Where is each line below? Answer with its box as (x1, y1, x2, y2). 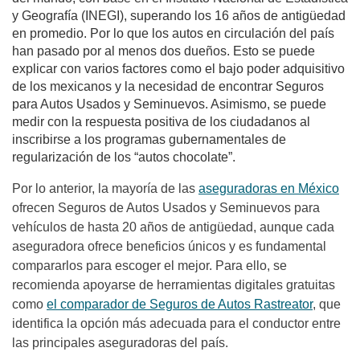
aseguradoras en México (198, 182, 339, 195)
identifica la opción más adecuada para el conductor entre (12, 317, 341, 330)
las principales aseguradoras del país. (12, 336, 228, 350)
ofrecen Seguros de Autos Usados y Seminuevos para (12, 201, 320, 215)
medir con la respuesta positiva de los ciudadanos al (12, 115, 310, 129)
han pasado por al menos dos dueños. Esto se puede (12, 44, 315, 58)
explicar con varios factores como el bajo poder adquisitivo (12, 62, 345, 76)
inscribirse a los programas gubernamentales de (12, 133, 286, 146)
